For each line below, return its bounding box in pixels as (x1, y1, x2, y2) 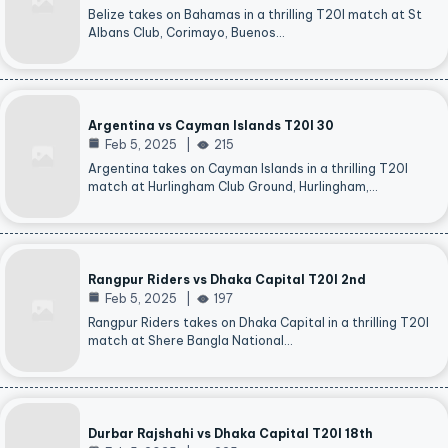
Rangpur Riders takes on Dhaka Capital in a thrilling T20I (88, 315, 429, 331)
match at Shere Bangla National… (88, 333, 293, 349)
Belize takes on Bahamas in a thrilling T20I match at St (88, 7, 422, 23)
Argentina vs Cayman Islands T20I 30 (88, 118, 334, 134)
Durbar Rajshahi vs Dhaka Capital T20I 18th (88, 426, 373, 442)
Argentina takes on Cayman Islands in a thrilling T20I (88, 161, 408, 177)
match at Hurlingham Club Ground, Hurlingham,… (88, 179, 378, 195)
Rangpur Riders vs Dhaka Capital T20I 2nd (88, 272, 366, 288)
